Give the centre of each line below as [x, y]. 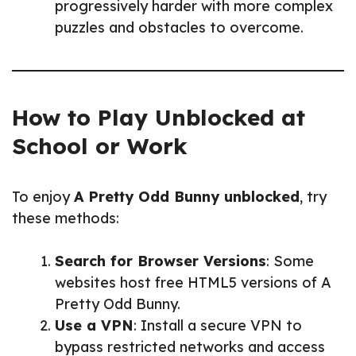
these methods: [66, 219]
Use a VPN [94, 326]
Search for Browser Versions [161, 261]
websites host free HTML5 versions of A [193, 283]
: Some [290, 261]
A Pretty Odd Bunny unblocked [187, 197]
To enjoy [43, 197]
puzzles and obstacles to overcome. [179, 28]
